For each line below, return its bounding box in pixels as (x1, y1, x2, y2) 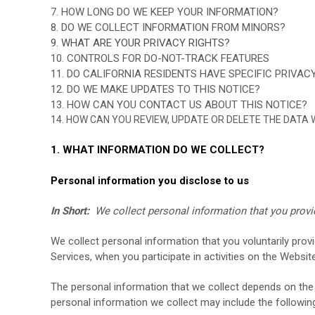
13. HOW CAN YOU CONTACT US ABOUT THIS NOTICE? (51, 98, 307, 111)
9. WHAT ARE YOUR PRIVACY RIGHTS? (51, 37, 230, 49)
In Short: (51, 205, 92, 217)
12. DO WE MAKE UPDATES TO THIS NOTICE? (51, 83, 260, 96)
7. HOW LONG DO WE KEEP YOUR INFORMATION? (51, 6, 278, 18)
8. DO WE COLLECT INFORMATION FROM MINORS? (51, 21, 285, 34)
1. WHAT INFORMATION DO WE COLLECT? (51, 143, 264, 156)
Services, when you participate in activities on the (51, 250, 280, 263)
